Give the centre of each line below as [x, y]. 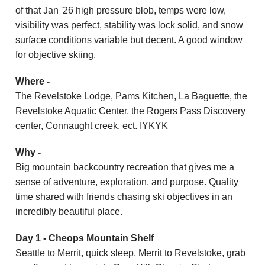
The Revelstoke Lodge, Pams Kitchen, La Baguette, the [131, 96]
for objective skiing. [56, 55]
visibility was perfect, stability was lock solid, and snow [129, 25]
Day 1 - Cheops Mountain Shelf [85, 238]
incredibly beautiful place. [69, 211]
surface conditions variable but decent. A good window [129, 40]
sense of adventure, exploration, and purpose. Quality [127, 182]
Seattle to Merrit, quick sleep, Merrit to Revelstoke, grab [130, 253]
